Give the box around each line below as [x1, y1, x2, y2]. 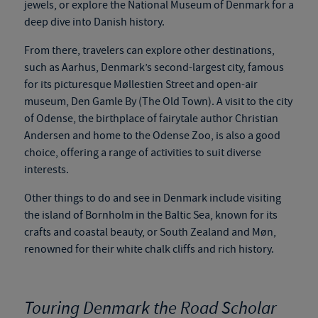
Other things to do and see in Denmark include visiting [23, 191, 281, 205]
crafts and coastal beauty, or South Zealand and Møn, [23, 225, 276, 239]
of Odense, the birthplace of [23, 111, 159, 126]
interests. [23, 163, 71, 177]
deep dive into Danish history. [23, 15, 165, 29]
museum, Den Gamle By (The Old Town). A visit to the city [23, 94, 292, 109]
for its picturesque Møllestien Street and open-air [23, 77, 258, 92]
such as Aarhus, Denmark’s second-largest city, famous [23, 60, 284, 75]
